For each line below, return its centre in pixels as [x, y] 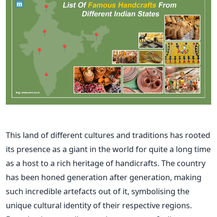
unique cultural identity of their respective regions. [99, 205]
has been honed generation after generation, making [104, 177]
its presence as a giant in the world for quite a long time [108, 149]
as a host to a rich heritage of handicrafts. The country [106, 163]
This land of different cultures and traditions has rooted [108, 135]
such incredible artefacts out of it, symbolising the [98, 191]
